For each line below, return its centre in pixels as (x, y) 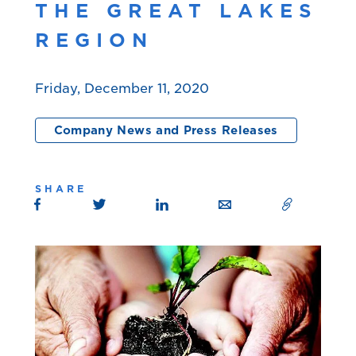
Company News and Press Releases (166, 130)
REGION (94, 40)
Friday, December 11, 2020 (122, 88)
